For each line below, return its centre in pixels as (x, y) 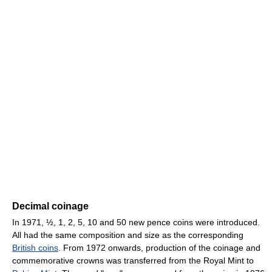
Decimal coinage (50, 206)
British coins (35, 247)
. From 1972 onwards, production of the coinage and (159, 247)
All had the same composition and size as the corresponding (128, 235)
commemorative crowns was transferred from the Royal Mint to (133, 260)
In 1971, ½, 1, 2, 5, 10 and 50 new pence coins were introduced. (136, 222)
